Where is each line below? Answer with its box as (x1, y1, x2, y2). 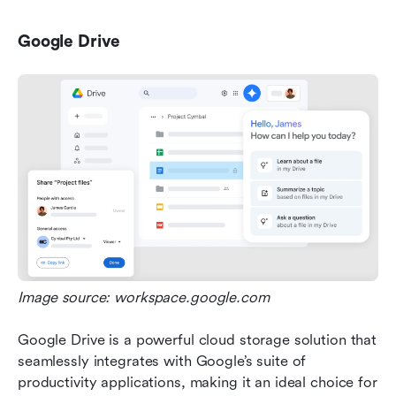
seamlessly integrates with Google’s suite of (18, 352, 307, 369)
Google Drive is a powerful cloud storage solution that (18, 331, 377, 348)
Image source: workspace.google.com (18, 288, 270, 306)
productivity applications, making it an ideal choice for (18, 373, 377, 391)
